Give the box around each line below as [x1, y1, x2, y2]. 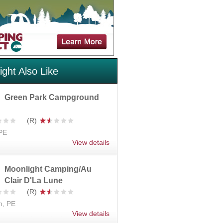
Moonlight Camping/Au [4, 164, 92, 173]
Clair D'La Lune [4, 176, 63, 185]
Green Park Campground [4, 93, 99, 102]
